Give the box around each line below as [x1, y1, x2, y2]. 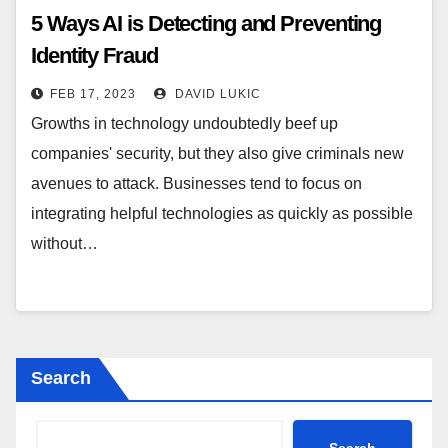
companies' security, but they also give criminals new [31, 145, 404, 162]
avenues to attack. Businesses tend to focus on [31, 175, 362, 192]
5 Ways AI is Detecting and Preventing [31, 11, 382, 36]
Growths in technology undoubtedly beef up [31, 115, 338, 132]
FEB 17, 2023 [50, 87, 136, 101]
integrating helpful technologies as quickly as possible [31, 205, 413, 222]
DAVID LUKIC [171, 87, 261, 101]
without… [31, 235, 98, 252]
